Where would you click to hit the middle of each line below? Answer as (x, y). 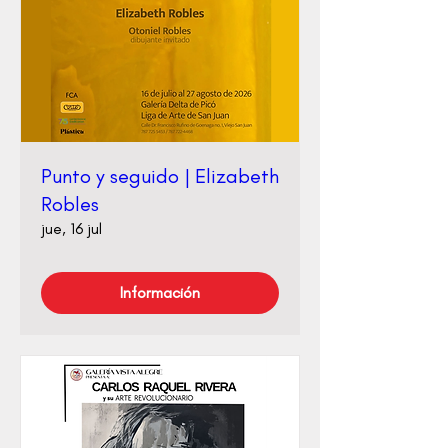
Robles (70, 204)
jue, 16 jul (71, 229)
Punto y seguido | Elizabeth (160, 176)
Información (160, 293)
